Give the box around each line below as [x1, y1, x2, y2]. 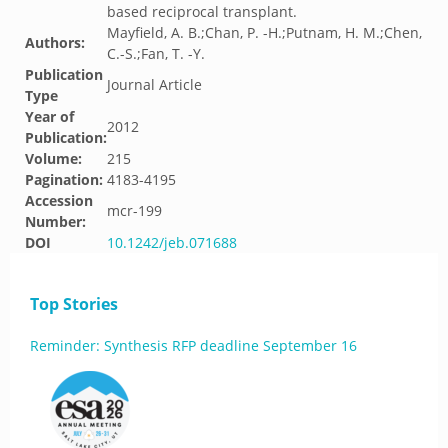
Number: [25, 212, 86, 231]
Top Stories [30, 293, 118, 315]
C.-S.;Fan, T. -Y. [107, 44, 205, 63]
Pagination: [25, 170, 103, 189]
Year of [25, 107, 74, 126]
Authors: [25, 33, 85, 52]
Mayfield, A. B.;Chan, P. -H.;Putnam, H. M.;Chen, [107, 23, 422, 42]
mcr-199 [107, 201, 162, 220]
